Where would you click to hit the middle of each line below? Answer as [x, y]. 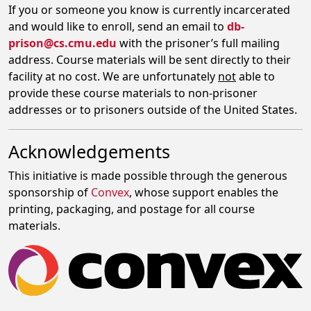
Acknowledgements [89, 151]
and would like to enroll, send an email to [118, 26]
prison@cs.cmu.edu [62, 43]
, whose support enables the [204, 192]
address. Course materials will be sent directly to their [150, 60]
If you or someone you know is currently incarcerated [149, 10]
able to [255, 76]
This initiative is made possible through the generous [148, 176]
